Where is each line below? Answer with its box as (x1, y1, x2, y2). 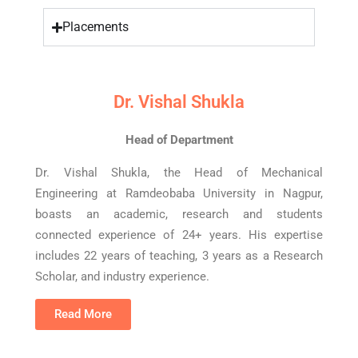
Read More (54, 307, 112, 321)
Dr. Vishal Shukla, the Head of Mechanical (35, 165, 323, 180)
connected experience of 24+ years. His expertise (35, 228, 323, 242)
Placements (62, 19, 129, 34)
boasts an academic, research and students (35, 207, 323, 221)
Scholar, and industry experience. (35, 269, 209, 284)
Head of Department (125, 133, 233, 147)
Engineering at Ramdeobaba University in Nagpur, (35, 186, 323, 201)
